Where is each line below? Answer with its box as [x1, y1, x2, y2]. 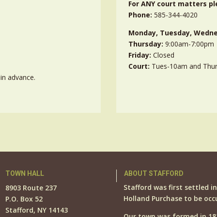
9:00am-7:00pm [165, 39, 215, 48]
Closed [153, 50, 175, 60]
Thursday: [128, 39, 166, 48]
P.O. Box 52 [5, 194, 43, 204]
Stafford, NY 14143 [5, 205, 68, 215]
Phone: [128, 10, 155, 19]
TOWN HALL [5, 170, 44, 178]
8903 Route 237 [5, 183, 57, 193]
